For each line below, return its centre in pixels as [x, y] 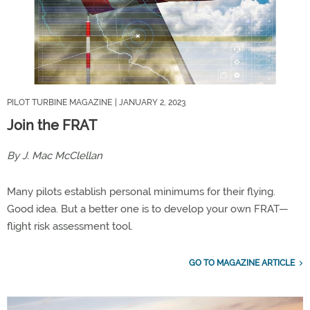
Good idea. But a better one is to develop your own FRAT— [148, 209]
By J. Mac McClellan [55, 155]
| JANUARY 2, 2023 [150, 102]
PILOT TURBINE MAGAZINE [60, 102]
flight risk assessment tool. [70, 226]
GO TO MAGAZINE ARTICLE [242, 263]
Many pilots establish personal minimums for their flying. [141, 191]
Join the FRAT [52, 125]
